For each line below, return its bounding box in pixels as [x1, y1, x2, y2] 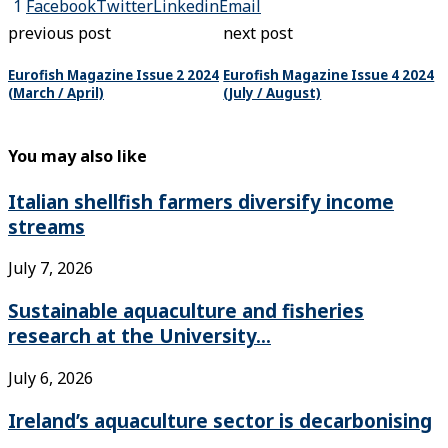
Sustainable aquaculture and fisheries [8, 298, 364, 324]
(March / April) [8, 83, 104, 102]
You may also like [8, 145, 147, 168]
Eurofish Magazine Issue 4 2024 [223, 65, 435, 84]
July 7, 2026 [8, 257, 93, 280]
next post [223, 21, 294, 44]
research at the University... [8, 323, 271, 349]
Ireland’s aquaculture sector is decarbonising [8, 407, 432, 433]
